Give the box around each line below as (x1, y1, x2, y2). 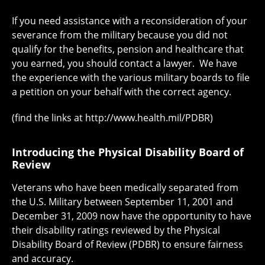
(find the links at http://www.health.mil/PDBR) (12, 111, 213, 124)
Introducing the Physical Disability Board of (12, 144, 244, 159)
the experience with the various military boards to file (12, 70, 250, 84)
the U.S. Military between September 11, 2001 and (12, 195, 233, 208)
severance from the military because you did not (12, 28, 228, 41)
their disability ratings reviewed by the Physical (12, 223, 220, 237)
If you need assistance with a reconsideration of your (12, 14, 247, 27)
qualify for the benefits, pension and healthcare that (12, 42, 244, 56)
